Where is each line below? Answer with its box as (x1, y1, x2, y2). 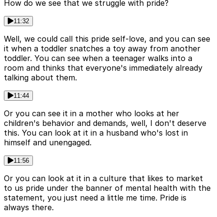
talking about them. (4, 73, 77, 83)
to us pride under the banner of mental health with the (4, 183, 211, 193)
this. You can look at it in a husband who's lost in (4, 128, 188, 138)
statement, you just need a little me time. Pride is (4, 193, 186, 203)
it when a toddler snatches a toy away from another (4, 44, 201, 54)
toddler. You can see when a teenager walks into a (4, 53, 192, 63)
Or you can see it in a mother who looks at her (4, 108, 179, 119)
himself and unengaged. (4, 138, 92, 148)
